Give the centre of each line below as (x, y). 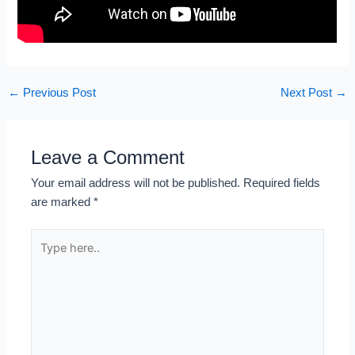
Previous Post (57, 92)
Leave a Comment (108, 157)
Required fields (282, 183)
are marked (63, 202)
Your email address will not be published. (136, 183)
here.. (45, 256)
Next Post (308, 92)
